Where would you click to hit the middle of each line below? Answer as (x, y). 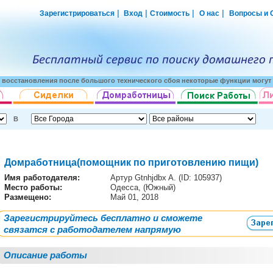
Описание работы (45, 255)
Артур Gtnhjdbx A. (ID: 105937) (166, 178)
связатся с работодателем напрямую (92, 229)
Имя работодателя (41, 178)
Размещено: (28, 197)
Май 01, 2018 (136, 197)
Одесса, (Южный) (144, 187)
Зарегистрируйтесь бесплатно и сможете (103, 218)
